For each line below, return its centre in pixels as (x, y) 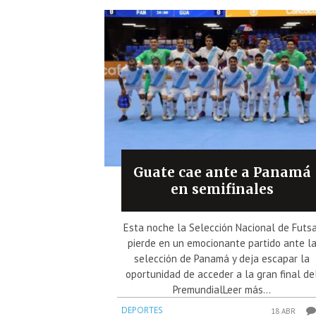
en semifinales (222, 189)
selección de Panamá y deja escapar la (222, 259)
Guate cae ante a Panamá (222, 172)
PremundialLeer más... (222, 290)
